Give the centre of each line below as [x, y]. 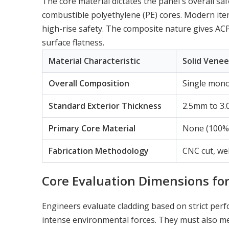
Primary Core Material [92, 128]
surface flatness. [73, 42]
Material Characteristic [94, 61]
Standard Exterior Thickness [105, 106]
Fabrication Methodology [99, 151]
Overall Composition [89, 83]
